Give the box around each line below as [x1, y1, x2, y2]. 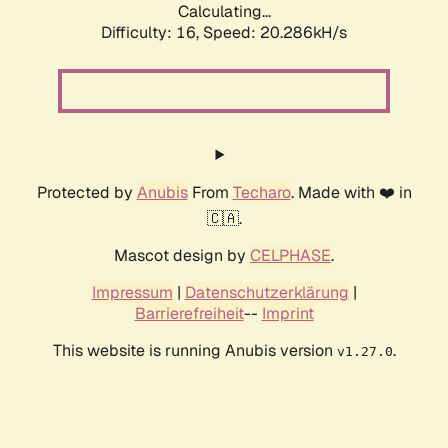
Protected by [36, 182, 137, 204]
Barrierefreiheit [134, 303, 244, 325]
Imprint [261, 303, 314, 325]
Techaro [232, 182, 291, 204]
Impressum [91, 282, 173, 304]
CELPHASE [250, 245, 331, 267]
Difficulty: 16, [101, 22, 203, 44]
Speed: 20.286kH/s [203, 22, 347, 44]
